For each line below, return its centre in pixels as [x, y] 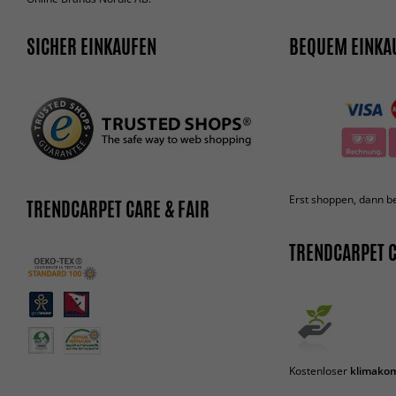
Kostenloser [320, 371]
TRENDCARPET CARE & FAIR [118, 209]
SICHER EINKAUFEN [91, 46]
